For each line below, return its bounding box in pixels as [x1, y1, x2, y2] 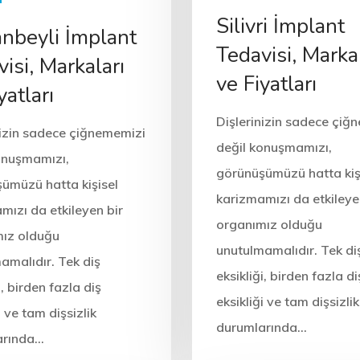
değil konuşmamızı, [215, 138, 332, 155]
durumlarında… [215, 318, 307, 335]
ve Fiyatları [215, 69, 317, 98]
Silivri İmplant [215, 11, 345, 40]
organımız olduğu [215, 215, 322, 232]
